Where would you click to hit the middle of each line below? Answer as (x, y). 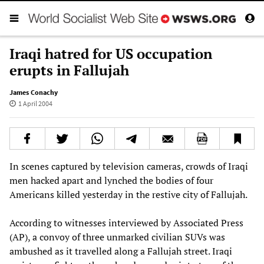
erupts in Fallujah (69, 70)
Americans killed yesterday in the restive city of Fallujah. (128, 194)
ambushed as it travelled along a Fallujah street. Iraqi (121, 251)
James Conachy (34, 92)
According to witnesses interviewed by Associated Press (126, 222)
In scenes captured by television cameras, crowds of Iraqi (129, 166)
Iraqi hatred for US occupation (111, 53)
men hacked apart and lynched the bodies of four (111, 180)
